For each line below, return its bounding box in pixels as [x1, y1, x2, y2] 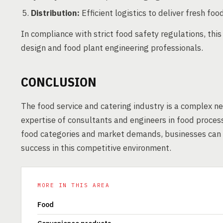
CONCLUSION [21, 73, 97, 90]
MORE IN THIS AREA [37, 182, 110, 189]
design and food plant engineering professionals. [21, 42, 203, 53]
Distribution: [31, 7, 80, 18]
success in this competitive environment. [21, 142, 171, 153]
